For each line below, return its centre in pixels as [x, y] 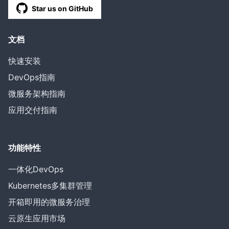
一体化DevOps [36, 169]
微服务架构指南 [37, 94]
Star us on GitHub [62, 8]
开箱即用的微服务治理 [49, 202]
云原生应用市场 [37, 218]
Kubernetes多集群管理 [50, 186]
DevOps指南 [32, 77]
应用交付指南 [33, 110]
